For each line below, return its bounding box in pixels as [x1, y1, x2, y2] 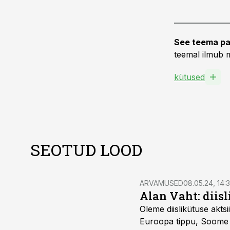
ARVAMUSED [140, 179, 183, 187]
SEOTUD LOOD [30, 139, 142, 161]
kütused [174, 72, 205, 82]
